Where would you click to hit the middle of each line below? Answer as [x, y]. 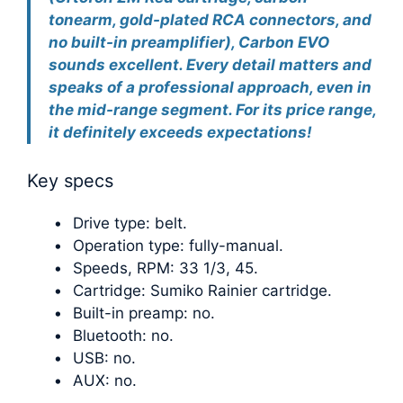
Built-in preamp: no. [144, 313]
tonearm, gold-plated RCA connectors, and [210, 20]
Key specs [70, 180]
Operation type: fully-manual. [178, 245]
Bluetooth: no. [123, 335]
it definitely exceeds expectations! [180, 133]
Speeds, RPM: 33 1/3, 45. [166, 268]
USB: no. [104, 358]
